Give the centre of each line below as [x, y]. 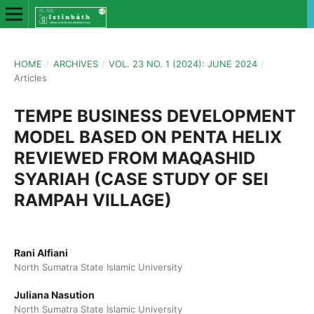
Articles [30, 78]
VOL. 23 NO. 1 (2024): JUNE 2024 [183, 64]
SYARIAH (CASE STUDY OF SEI [141, 179]
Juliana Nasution [54, 295]
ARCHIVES [75, 64]
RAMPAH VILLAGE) [93, 200]
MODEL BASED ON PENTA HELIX [148, 137]
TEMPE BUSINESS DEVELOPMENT [155, 116]
